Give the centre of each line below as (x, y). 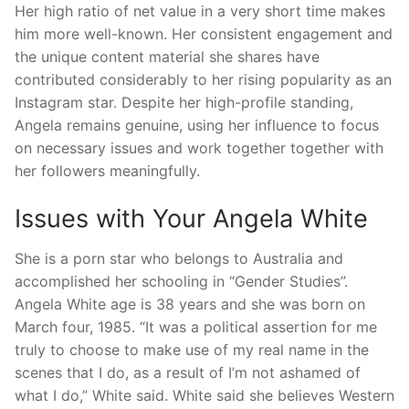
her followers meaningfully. (107, 171)
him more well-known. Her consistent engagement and (204, 34)
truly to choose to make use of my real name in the (192, 349)
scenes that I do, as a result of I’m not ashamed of (188, 372)
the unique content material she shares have (167, 57)
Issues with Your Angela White (191, 219)
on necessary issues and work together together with (199, 148)
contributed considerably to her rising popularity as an (203, 80)
